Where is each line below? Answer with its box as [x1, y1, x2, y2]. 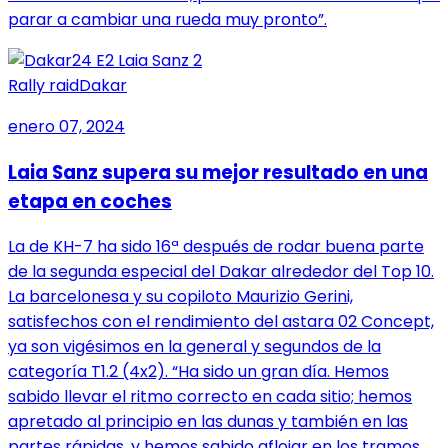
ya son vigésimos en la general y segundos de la [8, 335, 381, 359]
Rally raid [8, 74, 79, 98]
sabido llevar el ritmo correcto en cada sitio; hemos [8, 385, 412, 409]
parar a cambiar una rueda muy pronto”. [8, 8, 327, 32]
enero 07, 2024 [8, 115, 125, 139]
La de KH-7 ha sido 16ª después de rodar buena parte [8, 235, 424, 259]
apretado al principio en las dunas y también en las [8, 410, 408, 434]
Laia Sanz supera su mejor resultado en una [8, 158, 428, 186]
